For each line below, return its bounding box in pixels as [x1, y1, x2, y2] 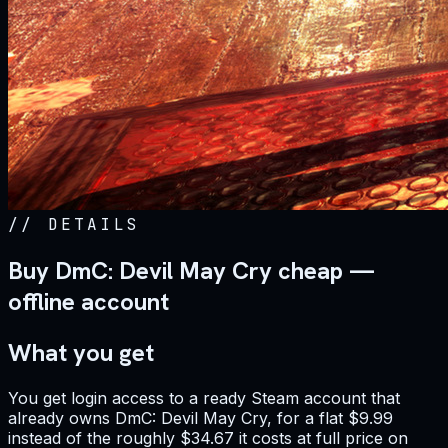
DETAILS [47, 214, 141, 236]
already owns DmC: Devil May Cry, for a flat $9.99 [8, 408, 393, 429]
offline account [8, 286, 169, 318]
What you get [8, 337, 154, 369]
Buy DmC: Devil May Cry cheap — [8, 255, 375, 287]
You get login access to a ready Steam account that [8, 388, 400, 409]
